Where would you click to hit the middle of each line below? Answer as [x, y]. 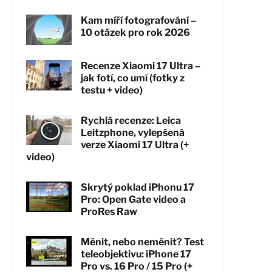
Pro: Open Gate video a [133, 199]
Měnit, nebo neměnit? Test [142, 242]
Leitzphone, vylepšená [132, 132]
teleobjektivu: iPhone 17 [136, 254]
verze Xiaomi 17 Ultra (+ [134, 144]
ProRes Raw [109, 211]
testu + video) [111, 90]
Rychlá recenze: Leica [131, 120]
